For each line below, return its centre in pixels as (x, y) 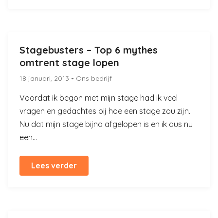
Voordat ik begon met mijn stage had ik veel (99, 98)
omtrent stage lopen (69, 63)
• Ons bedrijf (91, 78)
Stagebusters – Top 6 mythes (89, 50)
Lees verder (54, 165)
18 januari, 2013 (45, 78)
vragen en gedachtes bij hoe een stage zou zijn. (105, 111)
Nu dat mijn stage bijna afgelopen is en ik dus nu (106, 124)
